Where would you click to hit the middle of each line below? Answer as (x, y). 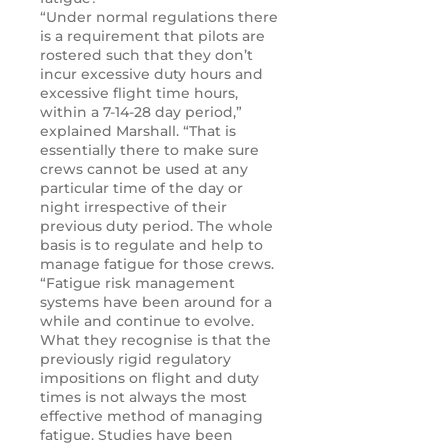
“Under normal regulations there (159, 16)
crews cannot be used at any (144, 168)
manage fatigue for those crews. (157, 263)
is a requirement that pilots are (152, 35)
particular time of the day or (141, 187)
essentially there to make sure (149, 149)
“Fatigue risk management (137, 282)
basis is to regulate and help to (151, 244)
